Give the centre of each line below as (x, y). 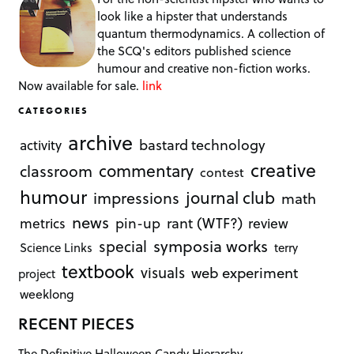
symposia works (210, 245)
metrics (43, 222)
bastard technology (202, 144)
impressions (137, 198)
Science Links (56, 247)
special (123, 245)
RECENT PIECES (77, 324)
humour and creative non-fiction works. (204, 68)
